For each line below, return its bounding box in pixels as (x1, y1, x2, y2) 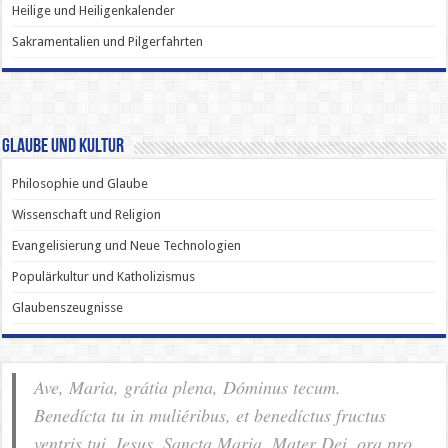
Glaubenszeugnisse (12, 300, 124, 316)
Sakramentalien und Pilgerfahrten (12, 33, 204, 49)
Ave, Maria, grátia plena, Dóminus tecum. (34, 375, 342, 400)
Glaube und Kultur (2, 137, 125, 158)
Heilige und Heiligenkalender (12, 2, 176, 18)
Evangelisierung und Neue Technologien (12, 238, 242, 254)
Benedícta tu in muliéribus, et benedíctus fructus (34, 403, 387, 428)
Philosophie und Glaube (12, 176, 149, 192)
